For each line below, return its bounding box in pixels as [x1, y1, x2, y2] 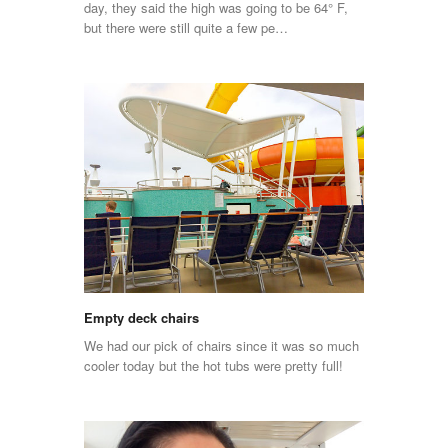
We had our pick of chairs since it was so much [84, 335, 359, 355]
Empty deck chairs [84, 307, 199, 327]
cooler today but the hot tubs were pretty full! [84, 355, 343, 375]
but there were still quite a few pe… [84, 18, 288, 38]
